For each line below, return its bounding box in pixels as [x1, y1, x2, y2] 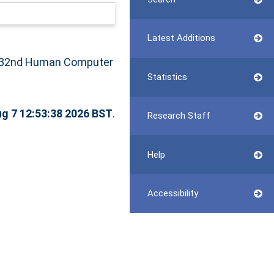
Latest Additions [147, 32, 215, 44]
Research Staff [147, 110, 210, 122]
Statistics [147, 71, 187, 83]
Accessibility [147, 187, 198, 199]
